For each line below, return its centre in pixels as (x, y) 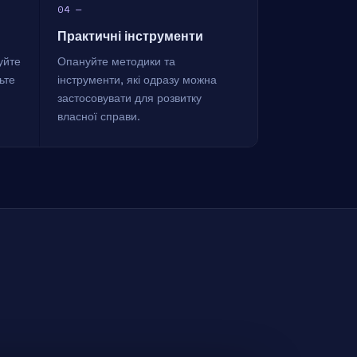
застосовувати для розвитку (130, 98)
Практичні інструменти (131, 37)
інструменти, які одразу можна (137, 80)
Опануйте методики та (117, 62)
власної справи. (99, 117)
